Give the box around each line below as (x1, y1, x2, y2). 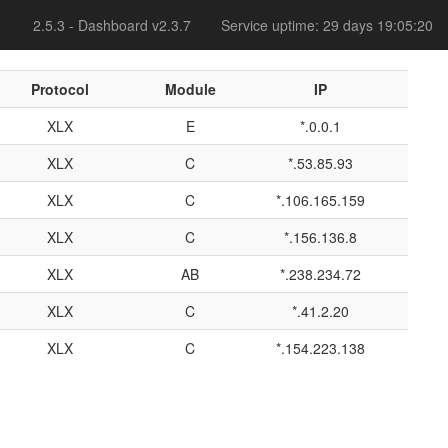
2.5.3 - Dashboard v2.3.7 (33, 15, 191, 35)
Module (164, 79, 216, 99)
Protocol (31, 79, 89, 99)
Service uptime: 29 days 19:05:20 (221, 15, 433, 35)
